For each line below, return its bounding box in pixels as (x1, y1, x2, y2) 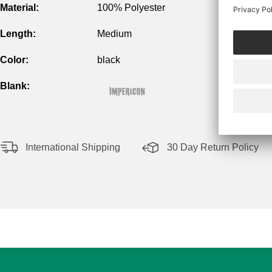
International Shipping (25, 142, 120, 153)
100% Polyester (97, 2, 165, 13)
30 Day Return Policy (167, 142, 259, 153)
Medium (97, 29, 132, 39)
